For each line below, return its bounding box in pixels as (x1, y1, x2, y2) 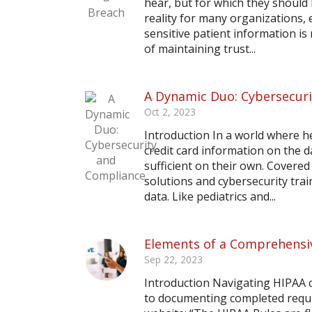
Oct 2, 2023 (144, 105, 196, 118)
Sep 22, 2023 (144, 253, 203, 266)
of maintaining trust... (144, 41, 256, 56)
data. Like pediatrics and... (144, 189, 276, 204)
